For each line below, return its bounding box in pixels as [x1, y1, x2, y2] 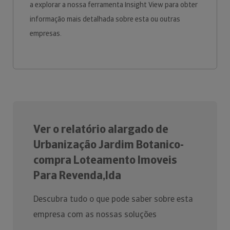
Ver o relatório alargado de [33, 122, 168, 137]
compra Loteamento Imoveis [33, 152, 177, 167]
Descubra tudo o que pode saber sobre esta [33, 194, 193, 204]
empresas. [30, 29, 62, 38]
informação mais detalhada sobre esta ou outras [30, 14, 180, 24]
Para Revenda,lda [33, 168, 121, 183]
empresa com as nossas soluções [33, 209, 157, 220]
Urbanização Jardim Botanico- [33, 137, 184, 152]
